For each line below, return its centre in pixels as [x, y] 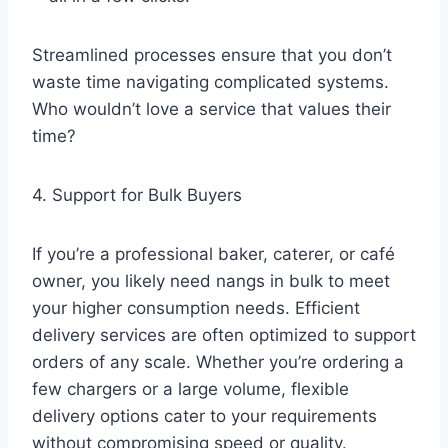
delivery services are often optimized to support [224, 334]
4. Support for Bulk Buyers [142, 194]
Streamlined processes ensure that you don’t [212, 54]
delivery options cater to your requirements [204, 415]
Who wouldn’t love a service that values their [211, 108]
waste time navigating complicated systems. [210, 81]
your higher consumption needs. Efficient [196, 307]
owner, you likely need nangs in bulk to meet [211, 280]
